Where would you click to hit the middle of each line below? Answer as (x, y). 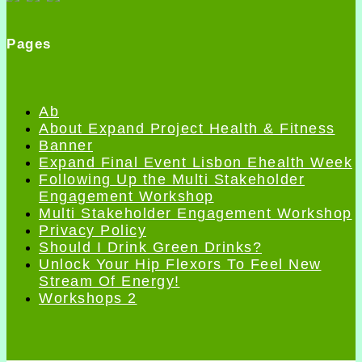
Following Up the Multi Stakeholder (172, 180)
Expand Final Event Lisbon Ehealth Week (196, 163)
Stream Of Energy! (109, 282)
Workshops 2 (88, 299)
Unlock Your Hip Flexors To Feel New (180, 265)
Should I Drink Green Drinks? (150, 248)
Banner (66, 146)
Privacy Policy (93, 231)
